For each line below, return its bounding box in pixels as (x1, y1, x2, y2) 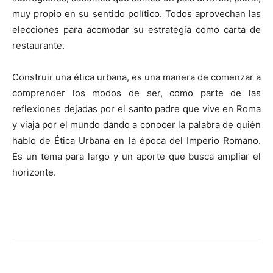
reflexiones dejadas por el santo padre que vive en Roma (12, 102, 261, 115)
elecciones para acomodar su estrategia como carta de (12, 23, 261, 35)
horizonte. (12, 166, 56, 178)
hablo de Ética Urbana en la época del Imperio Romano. (12, 134, 261, 146)
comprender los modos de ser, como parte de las (12, 87, 261, 99)
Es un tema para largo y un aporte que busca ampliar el (12, 150, 261, 162)
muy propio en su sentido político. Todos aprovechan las (12, 7, 261, 19)
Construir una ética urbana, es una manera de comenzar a (12, 71, 261, 83)
